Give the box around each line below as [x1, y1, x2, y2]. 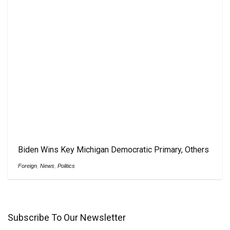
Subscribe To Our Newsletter [8, 212, 126, 223]
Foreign [18, 162, 37, 169]
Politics [57, 162, 75, 169]
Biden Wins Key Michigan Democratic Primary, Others [18, 144, 209, 155]
